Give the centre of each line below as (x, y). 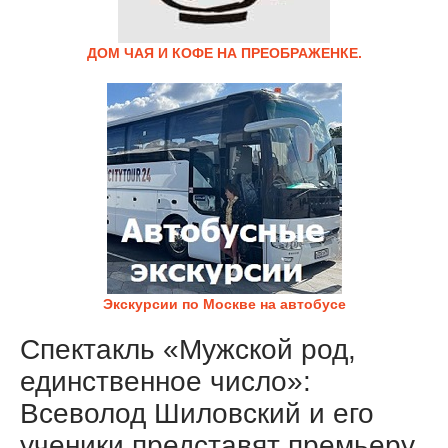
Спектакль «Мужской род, (188, 349)
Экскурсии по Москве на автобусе (224, 304)
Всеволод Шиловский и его (197, 413)
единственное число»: (165, 381)
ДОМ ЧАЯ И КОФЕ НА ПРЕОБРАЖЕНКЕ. (224, 53)
